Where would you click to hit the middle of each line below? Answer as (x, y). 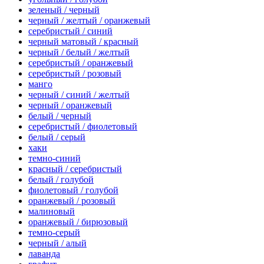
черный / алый (57, 243)
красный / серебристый (75, 169)
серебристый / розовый (75, 74)
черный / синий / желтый (79, 95)
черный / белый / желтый (79, 52)
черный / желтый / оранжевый (89, 21)
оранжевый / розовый (72, 201)
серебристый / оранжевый (81, 63)
